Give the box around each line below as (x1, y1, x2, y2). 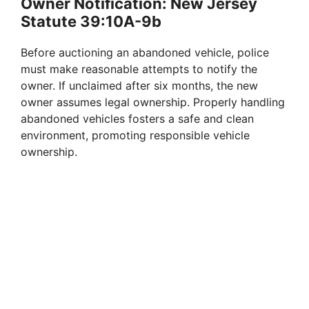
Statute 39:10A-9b (21, 12, 161, 30)
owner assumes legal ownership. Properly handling (21, 94, 285, 109)
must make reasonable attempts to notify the (21, 61, 257, 76)
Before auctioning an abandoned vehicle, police (21, 45, 269, 59)
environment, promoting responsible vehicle (21, 128, 250, 142)
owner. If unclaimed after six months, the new (21, 78, 258, 92)
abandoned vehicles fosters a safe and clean (21, 111, 254, 126)
